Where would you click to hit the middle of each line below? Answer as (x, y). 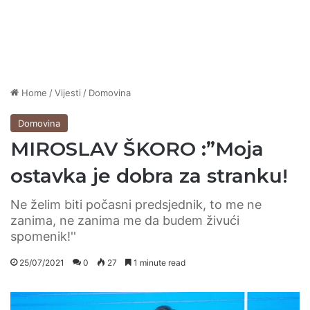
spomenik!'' (43, 237)
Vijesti (68, 93)
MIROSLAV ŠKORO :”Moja (137, 149)
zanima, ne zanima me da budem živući (125, 221)
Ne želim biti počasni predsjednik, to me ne (136, 205)
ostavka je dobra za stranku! (149, 176)
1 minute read (158, 263)
